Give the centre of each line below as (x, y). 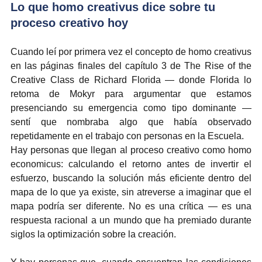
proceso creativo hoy (69, 23)
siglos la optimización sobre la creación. (93, 234)
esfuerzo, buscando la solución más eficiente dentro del (131, 178)
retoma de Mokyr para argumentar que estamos (131, 94)
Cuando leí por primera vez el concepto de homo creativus (131, 51)
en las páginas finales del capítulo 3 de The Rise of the (131, 65)
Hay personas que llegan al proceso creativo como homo (131, 150)
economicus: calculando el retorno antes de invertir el (131, 164)
